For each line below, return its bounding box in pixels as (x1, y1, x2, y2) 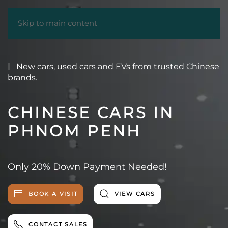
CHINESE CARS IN (8, 103, 174, 122)
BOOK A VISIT (28, 190, 78, 197)
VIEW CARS (114, 190, 155, 197)
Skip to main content (18, 18, 97, 28)
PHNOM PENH (8, 122, 141, 140)
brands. (8, 73, 37, 82)
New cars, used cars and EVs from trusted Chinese (14, 62, 219, 71)
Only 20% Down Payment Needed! (8, 161, 167, 173)
